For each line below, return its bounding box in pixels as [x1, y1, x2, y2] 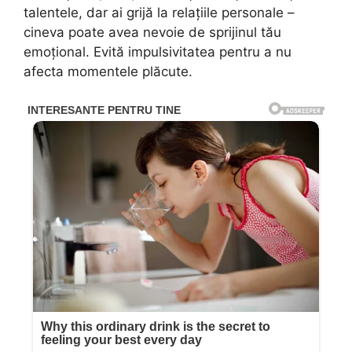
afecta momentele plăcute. [24, 64, 192, 80]
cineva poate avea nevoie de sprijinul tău [24, 24, 281, 41]
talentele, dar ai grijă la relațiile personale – [24, 5, 295, 21]
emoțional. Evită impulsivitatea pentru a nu [24, 44, 291, 60]
